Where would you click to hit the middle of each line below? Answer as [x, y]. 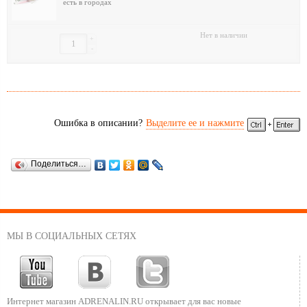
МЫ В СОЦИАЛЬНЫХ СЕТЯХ [72, 236]
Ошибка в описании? [98, 123]
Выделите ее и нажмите [195, 123]
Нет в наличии [224, 36]
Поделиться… [59, 164]
